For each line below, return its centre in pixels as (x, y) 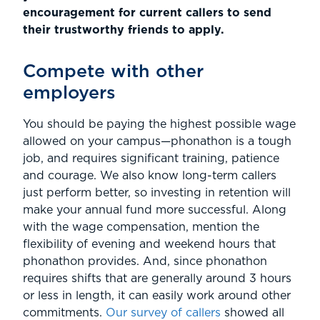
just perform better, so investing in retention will (157, 193)
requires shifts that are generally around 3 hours (157, 279)
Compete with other (113, 72)
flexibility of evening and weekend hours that (149, 244)
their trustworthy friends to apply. (124, 30)
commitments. (64, 313)
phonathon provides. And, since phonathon (145, 261)
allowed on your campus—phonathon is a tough (157, 141)
